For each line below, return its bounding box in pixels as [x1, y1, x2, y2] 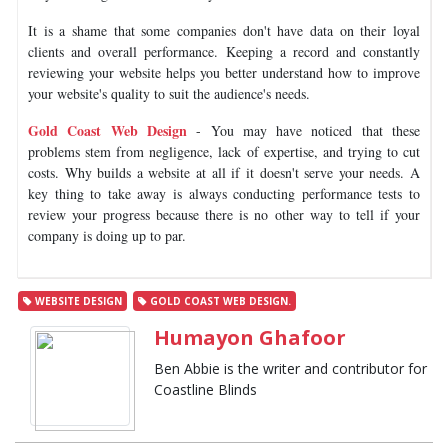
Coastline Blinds [154, 379, 258, 399]
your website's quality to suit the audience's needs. [28, 83, 310, 103]
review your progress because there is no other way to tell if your [28, 204, 420, 224]
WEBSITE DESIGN [32, 293, 122, 308]
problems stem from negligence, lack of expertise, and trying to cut [28, 141, 420, 161]
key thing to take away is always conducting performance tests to [28, 183, 420, 203]
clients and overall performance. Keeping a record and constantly [28, 41, 420, 61]
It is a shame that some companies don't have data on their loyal [28, 20, 420, 40]
